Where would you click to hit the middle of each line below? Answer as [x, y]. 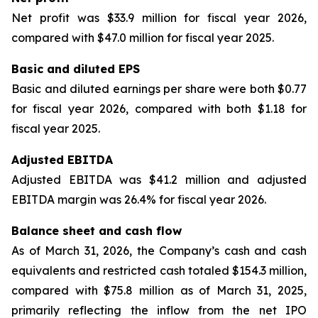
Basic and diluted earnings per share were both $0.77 [159, 89]
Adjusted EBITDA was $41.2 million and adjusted [159, 180]
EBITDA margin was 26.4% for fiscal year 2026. [139, 199]
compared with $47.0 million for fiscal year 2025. [143, 38]
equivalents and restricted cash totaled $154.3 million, [159, 270]
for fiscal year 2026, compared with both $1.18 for [159, 109]
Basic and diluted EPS [76, 69]
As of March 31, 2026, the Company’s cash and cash [159, 251]
